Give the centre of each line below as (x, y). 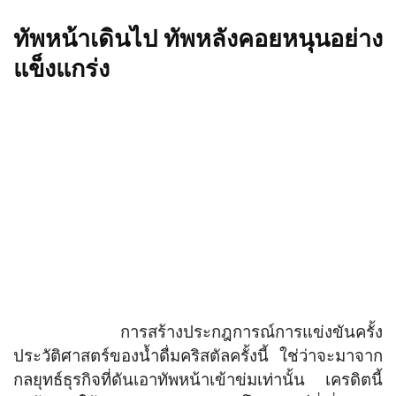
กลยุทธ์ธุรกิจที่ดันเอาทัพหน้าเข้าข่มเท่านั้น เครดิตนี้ (198, 380)
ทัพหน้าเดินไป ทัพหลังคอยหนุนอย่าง (198, 39)
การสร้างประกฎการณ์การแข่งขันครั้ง (198, 332)
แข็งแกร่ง (61, 69)
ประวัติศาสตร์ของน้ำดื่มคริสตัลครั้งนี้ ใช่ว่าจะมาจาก (198, 356)
